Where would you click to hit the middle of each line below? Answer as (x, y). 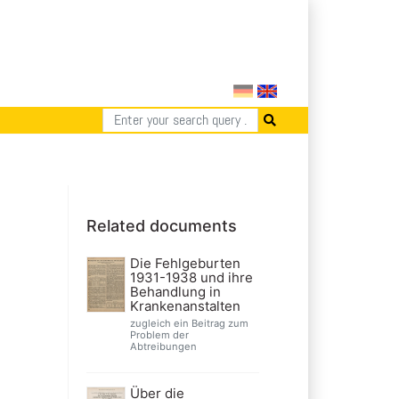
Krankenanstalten (185, 305)
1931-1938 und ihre (191, 277)
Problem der (159, 334)
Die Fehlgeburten (185, 263)
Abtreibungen (163, 346)
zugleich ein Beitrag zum (189, 323)
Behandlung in (175, 291)
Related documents (162, 225)
